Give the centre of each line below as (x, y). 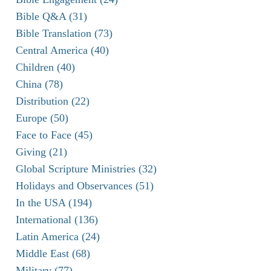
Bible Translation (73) (64, 33)
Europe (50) (42, 118)
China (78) (39, 84)
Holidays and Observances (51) (85, 185)
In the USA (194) (54, 202)
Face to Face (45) (54, 135)
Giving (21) (41, 152)
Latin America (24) (58, 236)
